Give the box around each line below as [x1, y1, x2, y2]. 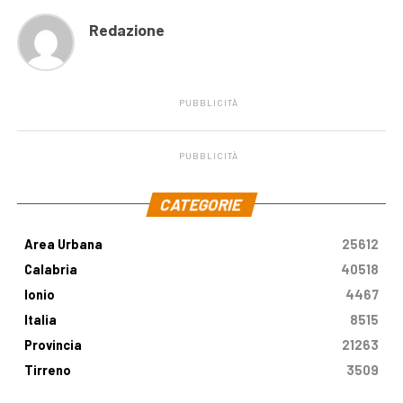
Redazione [88, 19, 165, 40]
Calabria [23, 261, 77, 277]
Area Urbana [23, 236, 103, 252]
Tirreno [23, 362, 71, 378]
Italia [23, 311, 57, 327]
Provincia [23, 336, 82, 353]
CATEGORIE [158, 193, 246, 214]
